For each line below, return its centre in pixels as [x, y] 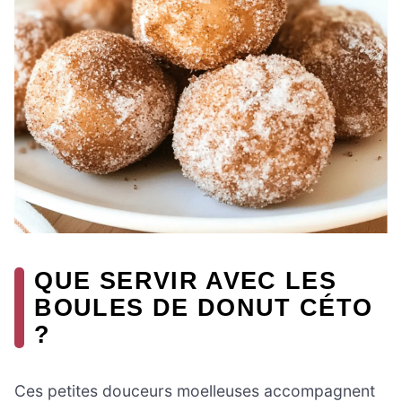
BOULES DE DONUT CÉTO [204, 307]
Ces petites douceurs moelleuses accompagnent [195, 390]
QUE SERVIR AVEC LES [186, 280]
